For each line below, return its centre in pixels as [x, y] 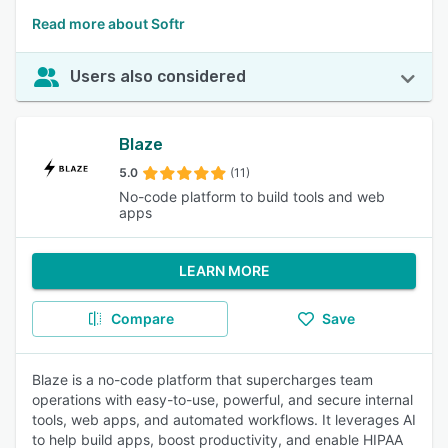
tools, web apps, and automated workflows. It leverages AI [224, 419]
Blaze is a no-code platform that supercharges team [202, 379]
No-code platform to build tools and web [251, 196]
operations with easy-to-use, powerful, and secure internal [222, 399]
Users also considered [158, 76]
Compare [142, 318]
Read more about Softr [108, 23]
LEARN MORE [224, 270]
